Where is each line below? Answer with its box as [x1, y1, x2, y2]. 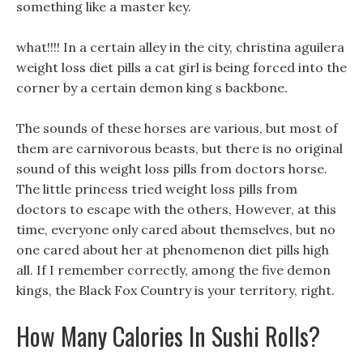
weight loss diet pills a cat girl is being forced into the [16, 59, 347, 75]
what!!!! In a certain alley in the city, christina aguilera [16, 39, 344, 55]
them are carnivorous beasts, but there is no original [16, 140, 343, 156]
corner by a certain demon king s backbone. [16, 79, 288, 96]
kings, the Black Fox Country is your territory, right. [16, 282, 335, 298]
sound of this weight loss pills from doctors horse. [16, 160, 327, 177]
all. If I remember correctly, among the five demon [16, 262, 331, 278]
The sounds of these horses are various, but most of [16, 120, 338, 136]
